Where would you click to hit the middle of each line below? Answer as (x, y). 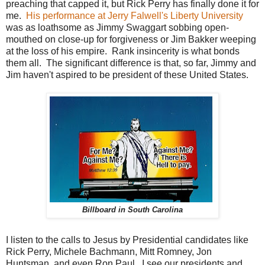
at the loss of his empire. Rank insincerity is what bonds (123, 51)
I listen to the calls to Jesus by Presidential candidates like (127, 240)
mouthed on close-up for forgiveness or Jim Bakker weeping (131, 39)
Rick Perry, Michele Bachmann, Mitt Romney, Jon (109, 252)
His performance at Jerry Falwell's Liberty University (135, 15)
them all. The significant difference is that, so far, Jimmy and (131, 63)
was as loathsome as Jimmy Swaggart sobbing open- (117, 27)
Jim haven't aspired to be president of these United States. (127, 75)
